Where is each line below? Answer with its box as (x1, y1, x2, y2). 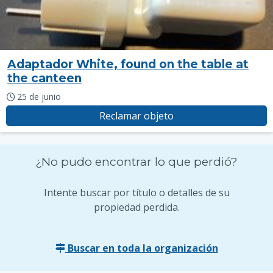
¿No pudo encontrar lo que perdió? (35, 155, 238, 169)
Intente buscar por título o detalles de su (43, 186, 230, 199)
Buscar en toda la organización (65, 241, 218, 255)
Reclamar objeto (99, 109, 174, 122)
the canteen (7, 71, 82, 85)
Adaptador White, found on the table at (7, 57, 249, 71)
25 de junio (16, 91, 61, 102)
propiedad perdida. (93, 200, 180, 214)
